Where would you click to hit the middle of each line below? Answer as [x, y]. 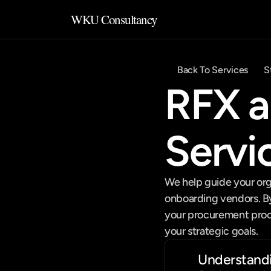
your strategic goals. [211, 231]
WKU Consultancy [114, 19]
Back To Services [213, 70]
